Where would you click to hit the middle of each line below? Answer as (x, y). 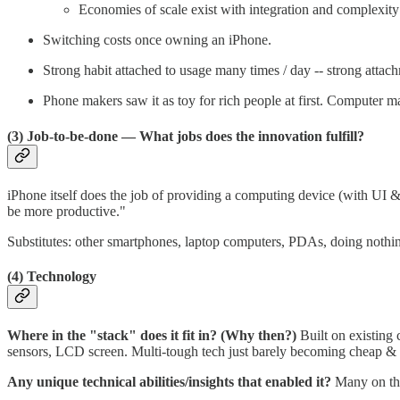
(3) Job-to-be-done (62, 136)
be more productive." (67, 211)
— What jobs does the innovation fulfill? (243, 136)
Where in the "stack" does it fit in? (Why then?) (154, 336)
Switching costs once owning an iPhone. (157, 40)
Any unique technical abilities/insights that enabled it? (171, 382)
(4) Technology (52, 277)
